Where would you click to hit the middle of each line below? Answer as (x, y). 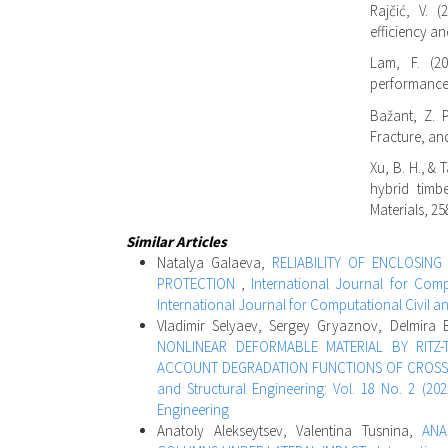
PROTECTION (199, 283)
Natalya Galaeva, (214, 262)
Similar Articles (176, 241)
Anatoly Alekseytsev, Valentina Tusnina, (290, 430)
